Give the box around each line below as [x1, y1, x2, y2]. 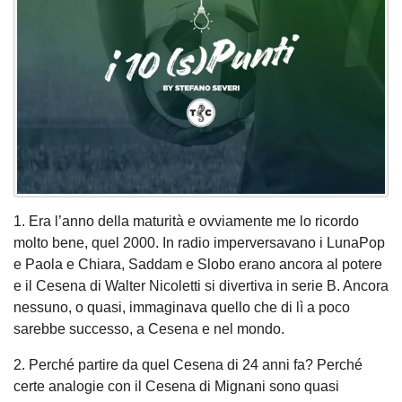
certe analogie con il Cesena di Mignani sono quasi [13, 378, 339, 394]
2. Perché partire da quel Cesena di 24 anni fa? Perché [13, 356, 363, 372]
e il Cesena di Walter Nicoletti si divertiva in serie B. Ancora [13, 277, 389, 293]
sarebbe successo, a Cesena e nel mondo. [13, 320, 284, 336]
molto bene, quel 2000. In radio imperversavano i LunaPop [13, 234, 385, 250]
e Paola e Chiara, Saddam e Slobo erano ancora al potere [13, 256, 382, 272]
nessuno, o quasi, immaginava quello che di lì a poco [13, 299, 350, 315]
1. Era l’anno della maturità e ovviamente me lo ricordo [13, 213, 359, 229]
